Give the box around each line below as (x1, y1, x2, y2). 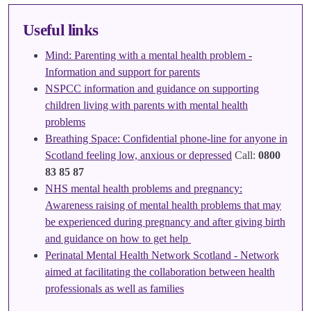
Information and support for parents (45, 66, 200, 78)
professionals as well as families (45, 283, 184, 294)
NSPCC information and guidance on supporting (45, 83, 259, 94)
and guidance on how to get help (45, 233, 191, 244)
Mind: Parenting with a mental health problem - (45, 49, 252, 61)
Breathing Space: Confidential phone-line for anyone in (45, 133, 287, 144)
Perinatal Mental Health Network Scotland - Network (45, 249, 279, 261)
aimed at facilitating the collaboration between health (45, 266, 275, 278)
